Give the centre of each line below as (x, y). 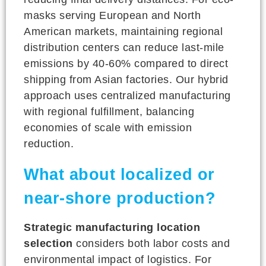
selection (48, 243)
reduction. (49, 143)
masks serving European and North (112, 15)
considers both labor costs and (151, 243)
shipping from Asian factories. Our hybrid (126, 79)
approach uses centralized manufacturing (127, 95)
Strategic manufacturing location (112, 227)
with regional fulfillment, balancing (109, 111)
